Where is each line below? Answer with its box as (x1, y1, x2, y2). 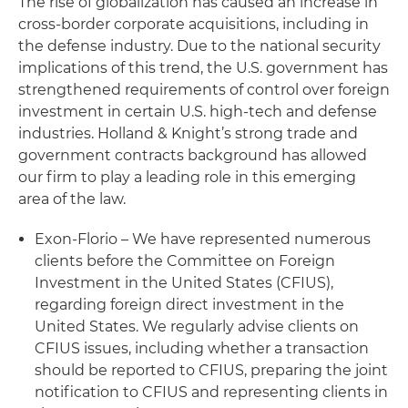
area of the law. (18, 190, 126, 208)
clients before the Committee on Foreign (35, 252, 335, 270)
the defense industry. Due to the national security (18, 37, 381, 55)
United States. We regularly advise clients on (35, 318, 359, 335)
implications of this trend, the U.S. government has (18, 59, 388, 76)
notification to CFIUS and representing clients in (35, 383, 388, 401)
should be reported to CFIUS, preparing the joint (35, 362, 388, 379)
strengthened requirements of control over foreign (18, 81, 390, 98)
